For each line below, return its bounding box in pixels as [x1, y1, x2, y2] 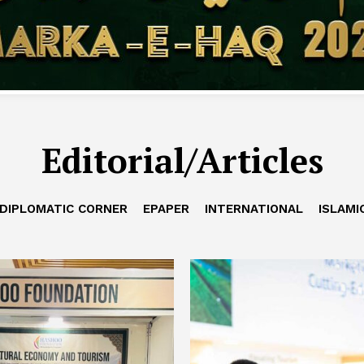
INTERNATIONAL [204, 201, 303, 217]
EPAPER [142, 201, 189, 217]
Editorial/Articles [41, 137, 323, 184]
